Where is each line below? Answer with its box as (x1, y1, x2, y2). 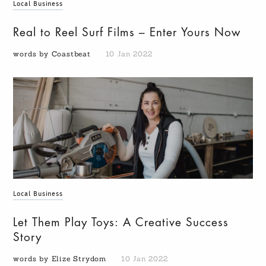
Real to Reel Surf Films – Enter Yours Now (13, 27, 241, 39)
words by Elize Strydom (13, 254, 109, 264)
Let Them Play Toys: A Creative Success (13, 217, 229, 229)
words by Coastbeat (13, 49, 94, 59)
